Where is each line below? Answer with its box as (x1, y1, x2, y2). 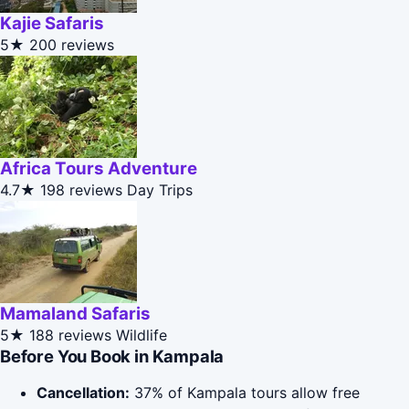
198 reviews (40, 181, 122, 200)
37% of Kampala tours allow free (130, 383, 360, 403)
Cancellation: (37, 383, 130, 403)
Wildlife (116, 326, 167, 345)
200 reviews (29, 36, 114, 55)
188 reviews (29, 326, 111, 345)
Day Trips (127, 181, 193, 200)
